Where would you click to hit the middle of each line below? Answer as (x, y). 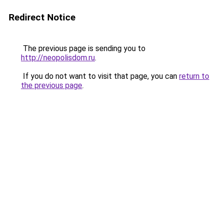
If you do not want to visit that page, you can (100, 76)
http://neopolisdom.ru (58, 58)
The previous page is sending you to (83, 48)
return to (194, 76)
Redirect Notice (42, 17)
